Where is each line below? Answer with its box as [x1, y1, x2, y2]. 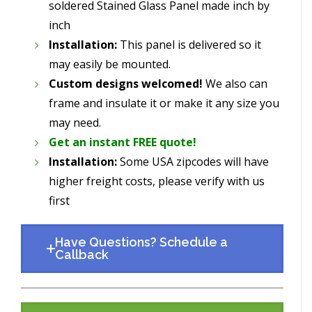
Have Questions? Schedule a [55, 234, 228, 249]
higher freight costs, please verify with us [49, 173, 265, 189]
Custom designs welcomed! [49, 75, 203, 91]
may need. [49, 114, 101, 130]
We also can [203, 75, 267, 91]
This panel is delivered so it [117, 36, 261, 52]
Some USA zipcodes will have [117, 153, 269, 169]
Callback [55, 247, 109, 262]
